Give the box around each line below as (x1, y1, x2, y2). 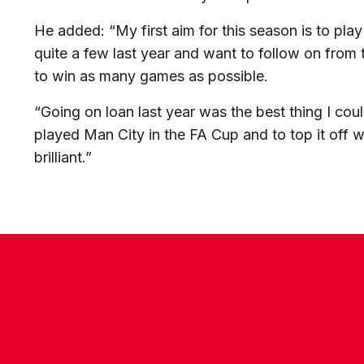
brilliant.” (34, 149, 92, 167)
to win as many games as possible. (34, 67, 268, 85)
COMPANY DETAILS (45, 319, 236, 360)
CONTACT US (45, 279, 172, 320)
